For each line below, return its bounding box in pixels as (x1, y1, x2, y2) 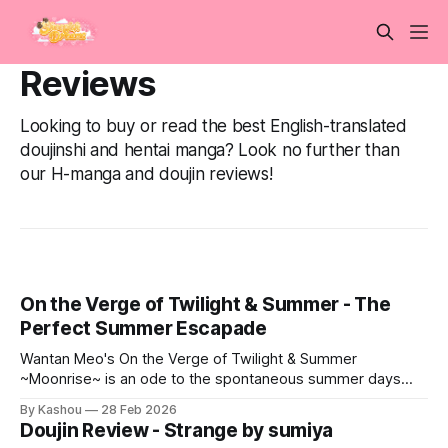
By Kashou (20, 401, 82, 417)
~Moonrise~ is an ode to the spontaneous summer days (20, 369, 401, 388)
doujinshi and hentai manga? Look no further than (20, 139, 400, 161)
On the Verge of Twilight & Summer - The (20, 292, 391, 316)
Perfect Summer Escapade (20, 316, 267, 340)
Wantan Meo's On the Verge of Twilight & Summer (20, 349, 357, 368)
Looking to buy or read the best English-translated (20, 115, 407, 137)
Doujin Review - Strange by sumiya (20, 418, 334, 442)
